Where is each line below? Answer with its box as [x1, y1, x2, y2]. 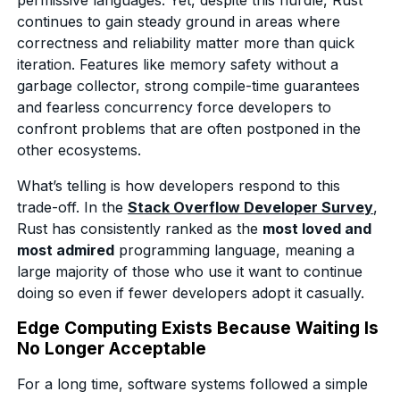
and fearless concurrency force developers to [17, 97, 332, 116]
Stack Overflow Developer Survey [128, 197, 374, 216]
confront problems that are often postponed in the [17, 119, 362, 137]
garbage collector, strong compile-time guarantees [17, 76, 361, 95]
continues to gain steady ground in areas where [17, 12, 341, 30]
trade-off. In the [17, 197, 129, 216]
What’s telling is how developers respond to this [17, 176, 341, 195]
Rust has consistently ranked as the [17, 219, 263, 237]
